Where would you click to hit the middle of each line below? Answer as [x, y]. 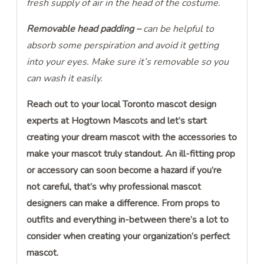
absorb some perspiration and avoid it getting [123, 46]
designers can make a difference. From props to [123, 204]
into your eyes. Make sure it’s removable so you [128, 62]
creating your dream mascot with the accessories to [132, 138]
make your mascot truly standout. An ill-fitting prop [131, 154]
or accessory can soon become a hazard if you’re [124, 171]
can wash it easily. [65, 79]
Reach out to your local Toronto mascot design [122, 105]
